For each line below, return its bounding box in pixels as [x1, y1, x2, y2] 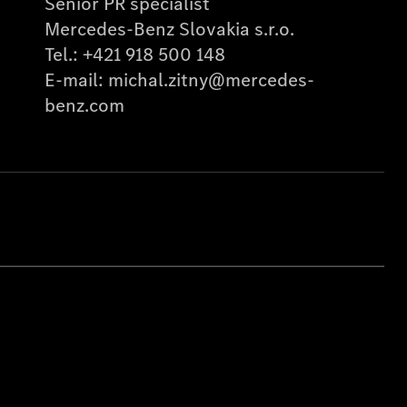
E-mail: [44, 67, 108, 93]
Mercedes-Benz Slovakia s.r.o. [44, 16, 294, 42]
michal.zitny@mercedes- [107, 67, 314, 93]
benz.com [44, 93, 124, 118]
